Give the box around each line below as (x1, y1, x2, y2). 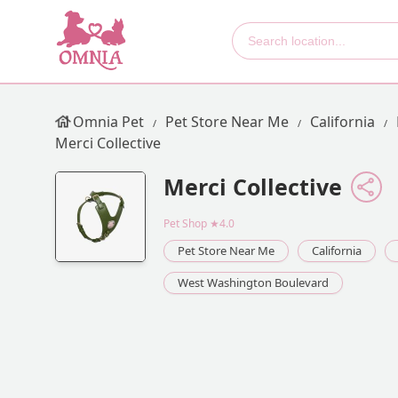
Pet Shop (163, 216, 207, 232)
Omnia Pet (73, 112, 144, 131)
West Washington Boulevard (178, 275, 329, 291)
